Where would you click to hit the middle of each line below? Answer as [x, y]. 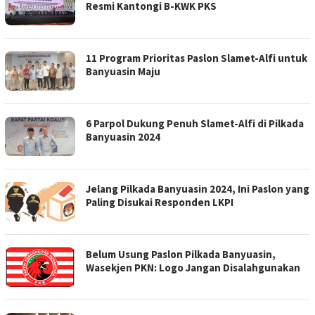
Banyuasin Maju [123, 72]
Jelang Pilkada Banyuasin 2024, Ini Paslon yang [198, 189]
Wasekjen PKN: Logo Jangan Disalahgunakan [193, 268]
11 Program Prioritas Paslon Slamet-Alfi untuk [197, 58]
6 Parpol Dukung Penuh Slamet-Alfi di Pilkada [195, 124]
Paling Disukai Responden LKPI [160, 202]
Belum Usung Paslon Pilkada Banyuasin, [181, 255]
